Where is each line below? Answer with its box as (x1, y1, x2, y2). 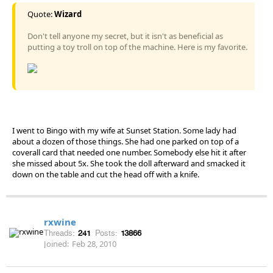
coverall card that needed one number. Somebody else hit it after (12, 146, 246, 158)
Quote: (27, 8, 54, 19)
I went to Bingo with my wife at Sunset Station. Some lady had (12, 124, 236, 136)
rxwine (44, 215, 76, 228)
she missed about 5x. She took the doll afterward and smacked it (12, 157, 246, 169)
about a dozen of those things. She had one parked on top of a (12, 135, 239, 147)
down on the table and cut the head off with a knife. (12, 168, 199, 180)
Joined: (44, 238, 69, 249)
